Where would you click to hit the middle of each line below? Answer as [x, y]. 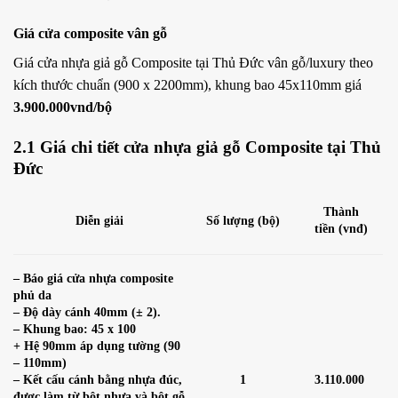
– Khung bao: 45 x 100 [75, 329]
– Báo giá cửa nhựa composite [93, 279]
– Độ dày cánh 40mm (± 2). [87, 312]
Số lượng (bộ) [243, 221]
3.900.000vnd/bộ [63, 107]
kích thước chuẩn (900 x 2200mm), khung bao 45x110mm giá [187, 85]
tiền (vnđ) [342, 229]
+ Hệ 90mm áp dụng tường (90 [97, 346]
